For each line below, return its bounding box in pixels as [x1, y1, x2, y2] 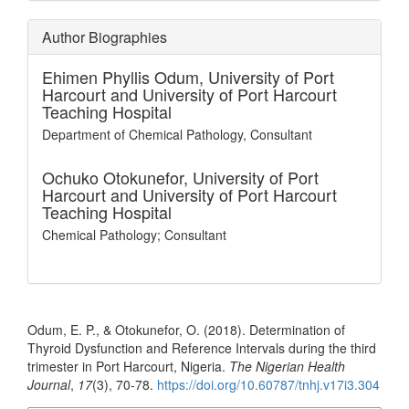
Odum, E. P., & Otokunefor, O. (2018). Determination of [27, 320, 345, 339]
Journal [27, 375, 70, 393]
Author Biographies [42, 26, 167, 47]
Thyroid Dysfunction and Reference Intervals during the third [27, 339, 376, 357]
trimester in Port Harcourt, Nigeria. [27, 357, 229, 375]
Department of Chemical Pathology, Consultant [42, 125, 312, 143]
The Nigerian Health [229, 357, 345, 375]
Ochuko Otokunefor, [42, 165, 193, 189]
